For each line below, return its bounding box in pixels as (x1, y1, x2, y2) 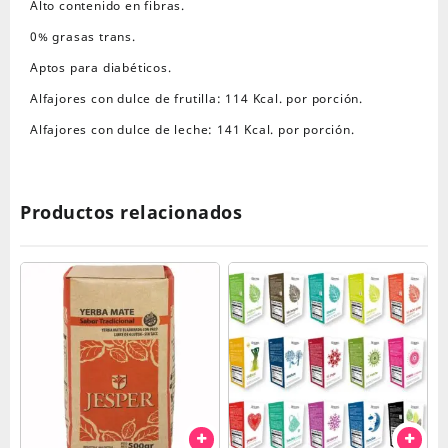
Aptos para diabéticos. (30, 59, 172, 76)
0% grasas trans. (30, 28, 136, 45)
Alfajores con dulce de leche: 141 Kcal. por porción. (30, 121, 355, 138)
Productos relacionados (20, 200, 242, 224)
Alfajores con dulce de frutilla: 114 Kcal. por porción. (30, 90, 363, 107)
